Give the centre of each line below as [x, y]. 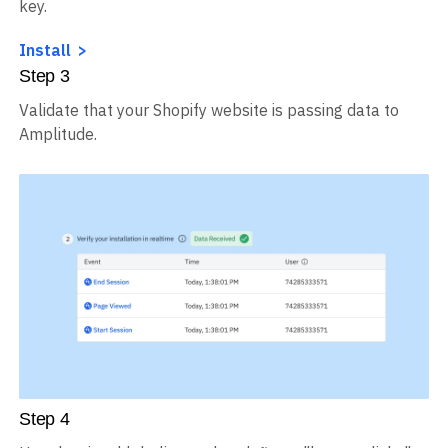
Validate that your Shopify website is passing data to [209, 110]
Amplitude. [58, 134]
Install [45, 50]
